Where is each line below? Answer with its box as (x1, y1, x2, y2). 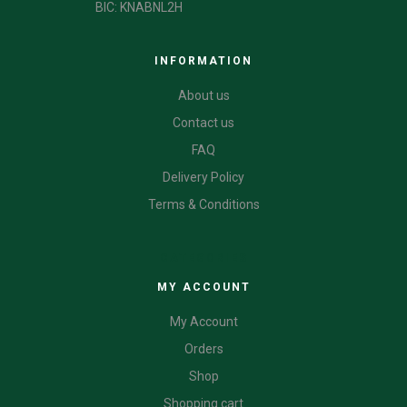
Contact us (173, 114, 234, 130)
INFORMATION (154, 54, 253, 67)
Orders (184, 341, 223, 356)
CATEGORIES (159, 251, 248, 264)
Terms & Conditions (147, 196, 260, 212)
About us (177, 87, 230, 103)
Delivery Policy (163, 169, 244, 184)
